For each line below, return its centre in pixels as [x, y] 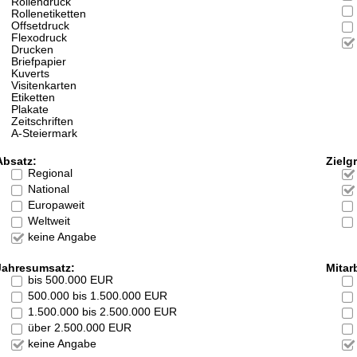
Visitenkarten [44, 86]
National [48, 190]
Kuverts [31, 74]
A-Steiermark [45, 134]
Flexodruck [39, 38]
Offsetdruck [41, 26]
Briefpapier [39, 62]
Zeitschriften [43, 122]
